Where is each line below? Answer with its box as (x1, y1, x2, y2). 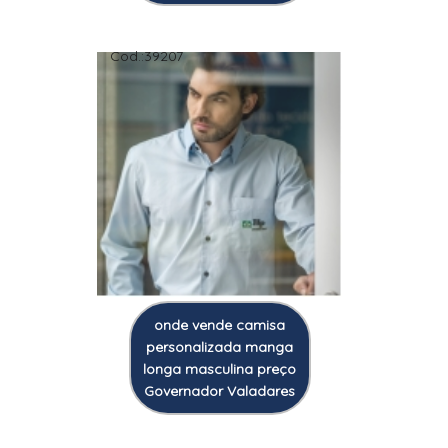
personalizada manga (145, 338, 293, 357)
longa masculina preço (142, 360, 296, 379)
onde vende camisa (153, 316, 285, 335)
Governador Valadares (143, 382, 295, 401)
